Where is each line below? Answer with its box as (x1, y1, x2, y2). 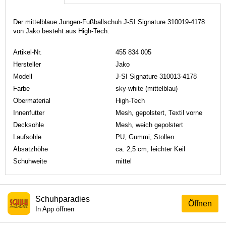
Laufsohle (13, 133, 41, 141)
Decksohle (13, 121, 44, 129)
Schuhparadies (35, 194, 90, 203)
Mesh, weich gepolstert (116, 121, 183, 129)
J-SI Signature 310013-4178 (116, 72, 197, 80)
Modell (13, 72, 32, 80)
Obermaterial (13, 96, 50, 104)
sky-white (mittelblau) (116, 84, 178, 92)
